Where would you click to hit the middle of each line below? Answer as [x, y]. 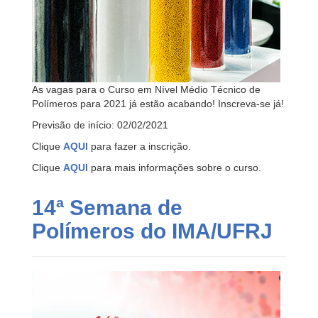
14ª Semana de [107, 208]
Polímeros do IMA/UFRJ [152, 231]
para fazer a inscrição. [139, 147]
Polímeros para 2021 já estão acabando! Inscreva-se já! [158, 104]
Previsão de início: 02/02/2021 [100, 125]
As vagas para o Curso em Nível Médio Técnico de [146, 90]
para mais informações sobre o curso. [175, 168]
